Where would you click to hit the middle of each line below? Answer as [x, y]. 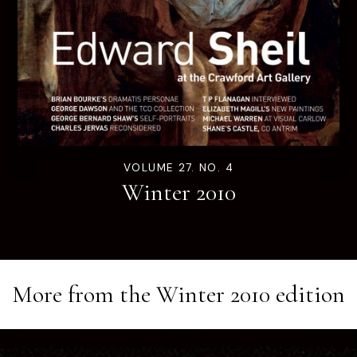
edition [308, 294]
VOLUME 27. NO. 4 [178, 167]
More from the [84, 294]
